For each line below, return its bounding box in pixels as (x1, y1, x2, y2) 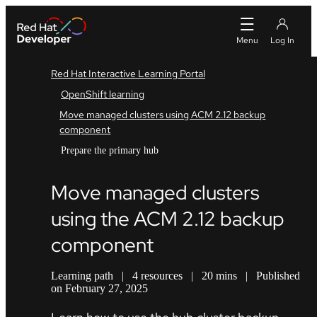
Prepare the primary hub (61, 145, 158, 156)
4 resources (132, 270, 183, 282)
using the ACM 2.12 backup (51, 205, 284, 233)
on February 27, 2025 (51, 282, 148, 295)
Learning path (51, 270, 113, 282)
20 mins (202, 270, 237, 282)
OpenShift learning (61, 88, 144, 100)
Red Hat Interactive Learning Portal (51, 67, 205, 80)
